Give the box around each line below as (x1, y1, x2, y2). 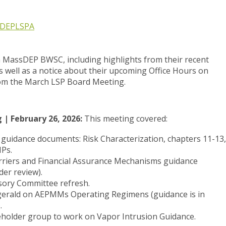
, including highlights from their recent (63, 54, 209, 66)
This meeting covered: (82, 113, 167, 125)
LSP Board (51, 76, 92, 88)
